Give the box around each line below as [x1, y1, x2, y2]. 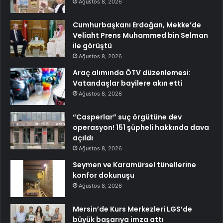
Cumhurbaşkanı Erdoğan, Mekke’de [73, 20, 201, 30]
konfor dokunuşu [73, 170, 134, 181]
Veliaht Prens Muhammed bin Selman [73, 30, 208, 41]
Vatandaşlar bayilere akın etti [73, 78, 183, 89]
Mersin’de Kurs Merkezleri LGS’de [73, 204, 192, 215]
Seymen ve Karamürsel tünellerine [73, 160, 196, 170]
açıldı [73, 133, 93, 143]
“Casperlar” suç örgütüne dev [73, 112, 182, 122]
